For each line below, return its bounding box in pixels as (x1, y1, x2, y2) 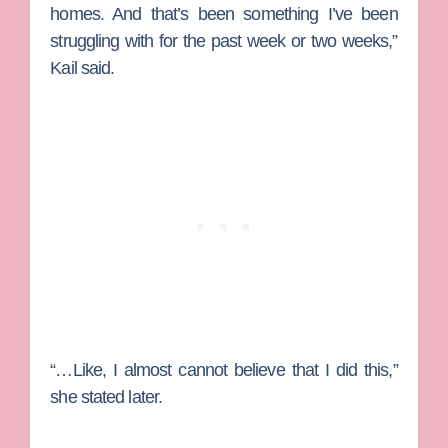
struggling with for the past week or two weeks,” (50, 31, 398, 52)
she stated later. (50, 386, 163, 407)
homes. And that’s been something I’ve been (50, 4, 398, 25)
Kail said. (50, 58, 115, 79)
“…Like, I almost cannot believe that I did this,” (50, 359, 398, 380)
